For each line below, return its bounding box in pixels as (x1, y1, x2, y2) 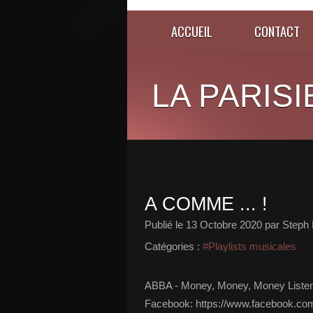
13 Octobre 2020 (186, 219, 262, 231)
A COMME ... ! (145, 194, 268, 214)
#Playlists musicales (203, 240, 296, 252)
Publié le (145, 219, 186, 231)
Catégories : (145, 240, 200, 252)
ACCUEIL (171, 22, 212, 41)
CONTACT (254, 22, 300, 41)
